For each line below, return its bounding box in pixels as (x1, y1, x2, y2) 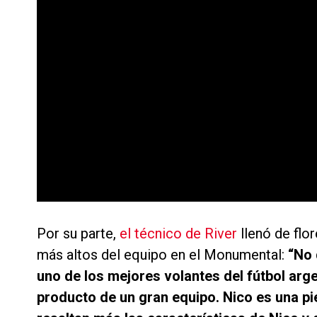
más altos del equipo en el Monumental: (37, 246, 288, 264)
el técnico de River (120, 225, 237, 243)
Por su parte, (37, 225, 120, 243)
